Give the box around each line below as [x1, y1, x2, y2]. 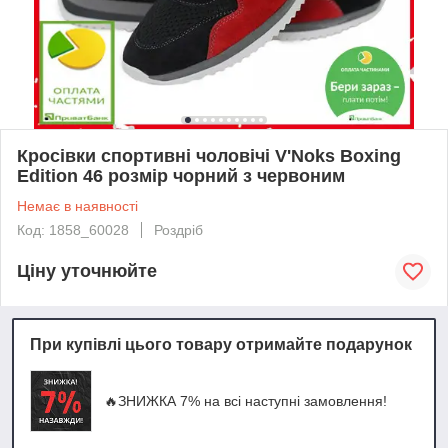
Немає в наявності [17, 197, 138, 214]
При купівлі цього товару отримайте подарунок [30, 335, 412, 353]
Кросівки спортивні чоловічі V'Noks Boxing [17, 145, 401, 166]
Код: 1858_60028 [17, 221, 129, 238]
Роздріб [154, 221, 203, 238]
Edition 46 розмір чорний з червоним [17, 165, 345, 186]
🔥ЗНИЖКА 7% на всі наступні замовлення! [104, 392, 387, 409]
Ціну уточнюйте [17, 261, 157, 282]
